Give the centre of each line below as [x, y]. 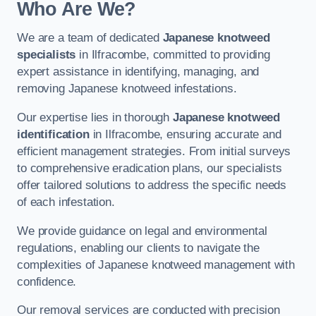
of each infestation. [66, 202]
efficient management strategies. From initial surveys [154, 151]
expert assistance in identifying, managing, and [138, 72]
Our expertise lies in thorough [95, 117]
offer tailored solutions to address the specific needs [152, 185]
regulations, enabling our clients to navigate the [138, 248]
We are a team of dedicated [90, 38]
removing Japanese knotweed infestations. [127, 89]
